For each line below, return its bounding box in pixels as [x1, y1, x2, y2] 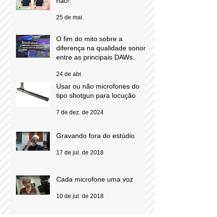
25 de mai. [56, 14, 84, 21]
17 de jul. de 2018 [56, 149, 104, 156]
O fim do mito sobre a [56, 34, 123, 43]
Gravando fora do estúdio [56, 131, 135, 139]
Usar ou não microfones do [56, 82, 139, 90]
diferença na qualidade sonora [56, 44, 150, 52]
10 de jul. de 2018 [56, 192, 104, 200]
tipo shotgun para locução [56, 91, 136, 99]
